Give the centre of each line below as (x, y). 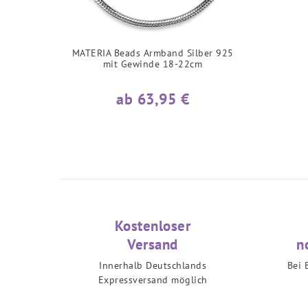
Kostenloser (153, 226)
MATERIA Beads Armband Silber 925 (153, 53)
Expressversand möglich (153, 280)
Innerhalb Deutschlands (153, 266)
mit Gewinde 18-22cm (153, 64)
